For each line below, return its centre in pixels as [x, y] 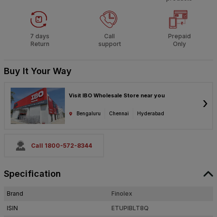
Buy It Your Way [38, 71]
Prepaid [179, 36]
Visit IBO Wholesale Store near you [117, 96]
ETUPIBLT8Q [130, 208]
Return [40, 44]
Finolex [122, 194]
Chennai [119, 114]
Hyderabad [151, 114]
